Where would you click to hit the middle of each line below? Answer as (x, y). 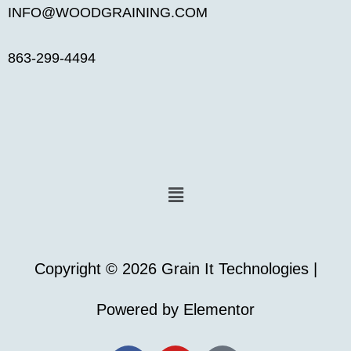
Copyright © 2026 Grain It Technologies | (175, 269)
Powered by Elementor (175, 309)
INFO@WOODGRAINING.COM (108, 12)
